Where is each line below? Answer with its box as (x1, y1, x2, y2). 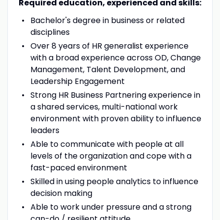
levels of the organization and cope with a (30, 150, 192, 162)
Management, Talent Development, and (30, 63, 185, 75)
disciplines (30, 26, 70, 38)
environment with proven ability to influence (30, 112, 201, 124)
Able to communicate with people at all (30, 138, 184, 150)
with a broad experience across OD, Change (30, 52, 201, 63)
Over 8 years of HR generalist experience (30, 40, 189, 52)
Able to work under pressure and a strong (30, 201, 192, 213)
